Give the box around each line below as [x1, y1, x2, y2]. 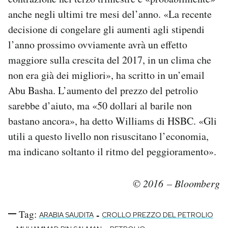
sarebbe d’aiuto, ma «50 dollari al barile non [8, 98, 192, 112]
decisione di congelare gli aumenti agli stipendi [8, 22, 205, 36]
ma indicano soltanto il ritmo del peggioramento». [8, 144, 216, 158]
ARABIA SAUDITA [39, 210, 94, 219]
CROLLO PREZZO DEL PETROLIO [102, 210, 213, 219]
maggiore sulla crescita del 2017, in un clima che [8, 52, 211, 67]
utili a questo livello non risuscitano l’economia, [8, 129, 209, 143]
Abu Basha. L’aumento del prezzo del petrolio [8, 83, 198, 97]
